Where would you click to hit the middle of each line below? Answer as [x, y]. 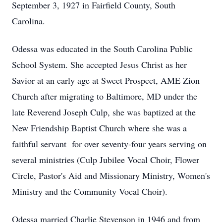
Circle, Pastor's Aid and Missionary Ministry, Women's [111, 175]
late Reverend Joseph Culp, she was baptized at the [104, 112]
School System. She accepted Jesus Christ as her [99, 64]
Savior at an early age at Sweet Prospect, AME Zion [106, 80]
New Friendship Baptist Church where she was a [99, 128]
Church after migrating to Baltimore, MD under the [105, 96]
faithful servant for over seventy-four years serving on [109, 144]
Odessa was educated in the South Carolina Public [102, 49]
